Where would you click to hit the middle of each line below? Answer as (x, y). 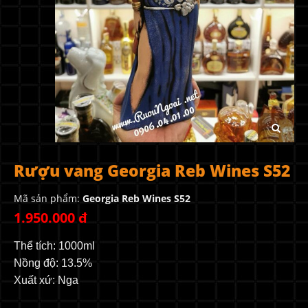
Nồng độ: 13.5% (53, 263)
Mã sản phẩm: (48, 198)
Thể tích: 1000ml (54, 246)
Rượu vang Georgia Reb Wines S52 (152, 170)
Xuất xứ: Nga (46, 280)
